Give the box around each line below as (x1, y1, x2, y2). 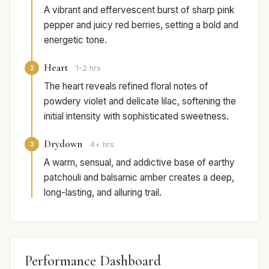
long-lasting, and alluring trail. (44, 187, 162, 199)
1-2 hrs (76, 64, 101, 73)
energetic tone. (44, 34, 107, 46)
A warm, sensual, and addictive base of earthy (44, 157, 235, 169)
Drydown (44, 138, 82, 151)
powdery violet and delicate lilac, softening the (44, 95, 236, 107)
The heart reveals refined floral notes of (44, 80, 208, 92)
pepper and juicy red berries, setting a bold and (44, 19, 238, 31)
